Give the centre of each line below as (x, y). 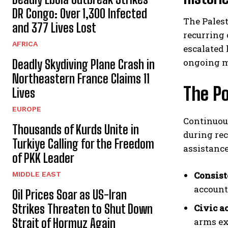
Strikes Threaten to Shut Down (82, 209)
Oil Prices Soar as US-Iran (69, 194)
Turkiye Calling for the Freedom (83, 144)
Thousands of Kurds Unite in (76, 129)
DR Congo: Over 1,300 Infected (80, 13)
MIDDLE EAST (37, 174)
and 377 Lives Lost (54, 27)
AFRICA (25, 44)
